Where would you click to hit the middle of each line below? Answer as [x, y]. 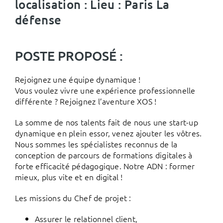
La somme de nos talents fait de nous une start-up [106, 122]
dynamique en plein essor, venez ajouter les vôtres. [108, 133]
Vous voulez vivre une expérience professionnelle [105, 90]
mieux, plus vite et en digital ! [69, 177]
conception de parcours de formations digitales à [104, 155]
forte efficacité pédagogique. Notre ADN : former [105, 166]
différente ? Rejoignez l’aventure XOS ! [86, 101]
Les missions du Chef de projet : [73, 198]
